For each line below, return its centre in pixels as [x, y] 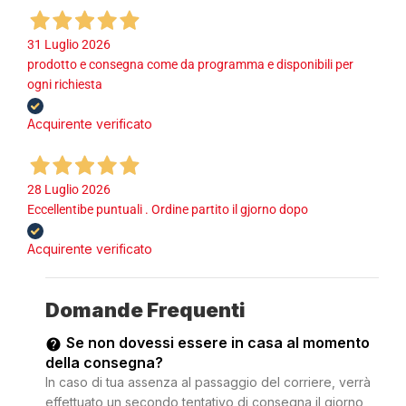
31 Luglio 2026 [69, 45]
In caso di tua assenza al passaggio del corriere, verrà [208, 382]
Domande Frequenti [145, 310]
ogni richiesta [65, 85]
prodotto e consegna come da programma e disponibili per [190, 65]
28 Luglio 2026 [69, 190]
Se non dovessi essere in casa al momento [218, 343]
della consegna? [104, 363]
